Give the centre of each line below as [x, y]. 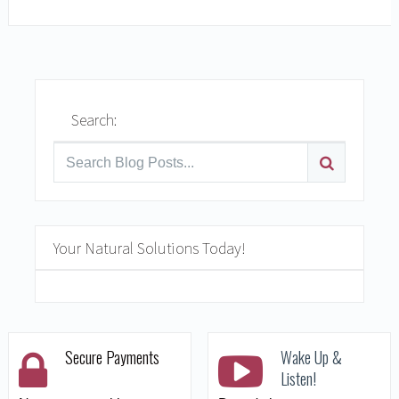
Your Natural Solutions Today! [149, 248]
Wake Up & [311, 357]
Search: [94, 120]
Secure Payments [112, 357]
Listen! [298, 378]
